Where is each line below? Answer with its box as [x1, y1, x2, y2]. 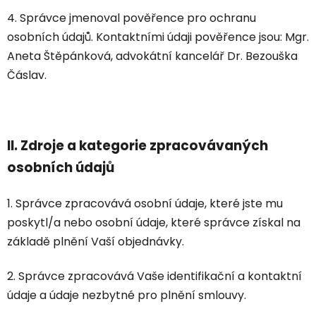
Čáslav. [7, 67, 47, 84]
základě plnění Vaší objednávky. [7, 233, 184, 250]
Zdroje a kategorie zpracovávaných [20, 136, 268, 156]
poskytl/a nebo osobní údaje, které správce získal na [7, 214, 300, 231]
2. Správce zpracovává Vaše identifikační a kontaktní [7, 268, 302, 285]
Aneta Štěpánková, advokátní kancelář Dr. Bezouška [7, 48, 300, 65]
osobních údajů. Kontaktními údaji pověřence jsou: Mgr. [7, 29, 309, 46]
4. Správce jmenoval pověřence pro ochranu [7, 10, 256, 27]
